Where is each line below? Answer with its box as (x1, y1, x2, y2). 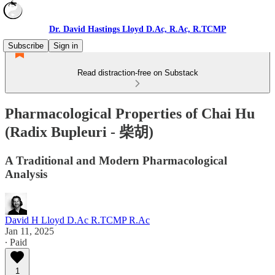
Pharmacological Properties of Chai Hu (5, 105, 255, 122)
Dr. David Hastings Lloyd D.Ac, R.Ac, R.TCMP (48, 25, 227, 34)
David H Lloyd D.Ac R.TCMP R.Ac (5, 214, 150, 225)
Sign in (53, 41, 78, 50)
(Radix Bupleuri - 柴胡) (5, 123, 153, 140)
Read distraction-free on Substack (77, 68, 198, 77)
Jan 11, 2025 (5, 225, 54, 236)
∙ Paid (5, 236, 27, 247)
